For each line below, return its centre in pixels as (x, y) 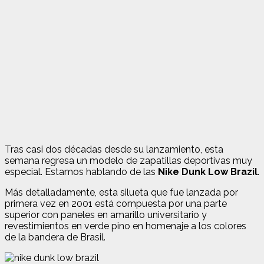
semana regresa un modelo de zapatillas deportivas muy (128, 160)
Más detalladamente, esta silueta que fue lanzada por (121, 192)
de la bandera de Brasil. (55, 237)
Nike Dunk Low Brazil (208, 171)
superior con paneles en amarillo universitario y (106, 214)
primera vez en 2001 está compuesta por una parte (116, 203)
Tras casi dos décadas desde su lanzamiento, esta (114, 149)
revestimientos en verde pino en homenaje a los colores (126, 226)
